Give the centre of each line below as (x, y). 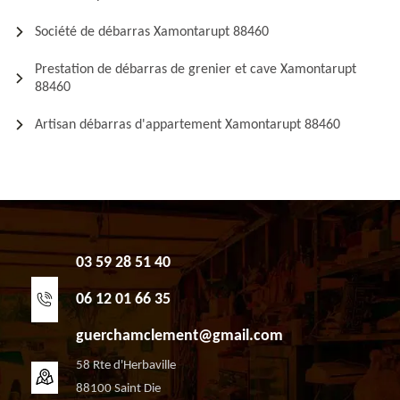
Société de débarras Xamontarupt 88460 (152, 32)
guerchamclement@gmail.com (179, 336)
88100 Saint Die (118, 389)
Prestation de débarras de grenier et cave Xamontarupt (195, 70)
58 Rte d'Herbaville (126, 366)
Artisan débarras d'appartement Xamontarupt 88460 (187, 125)
